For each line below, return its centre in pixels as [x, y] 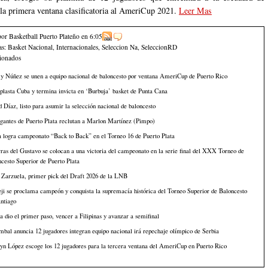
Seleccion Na [120, 47]
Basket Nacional [30, 47]
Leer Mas [195, 10]
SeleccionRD [159, 47]
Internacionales [77, 47]
